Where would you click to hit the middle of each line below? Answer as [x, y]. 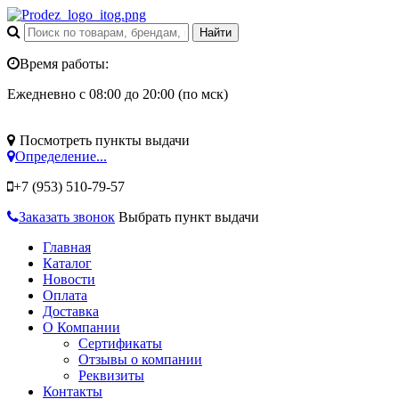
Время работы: [64, 64]
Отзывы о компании [140, 359]
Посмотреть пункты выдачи [105, 140]
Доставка [71, 311]
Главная [67, 247]
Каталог [67, 263]
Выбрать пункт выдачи [189, 217]
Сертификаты [120, 343]
